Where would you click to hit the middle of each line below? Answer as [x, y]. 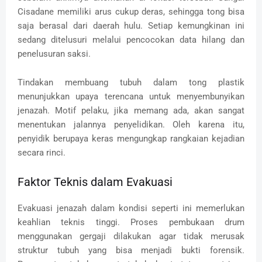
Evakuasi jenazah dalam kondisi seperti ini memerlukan [131, 208]
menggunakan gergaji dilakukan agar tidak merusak [131, 236]
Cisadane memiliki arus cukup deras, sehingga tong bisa [131, 11]
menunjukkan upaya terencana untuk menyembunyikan [131, 96]
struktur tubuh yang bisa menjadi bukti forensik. [131, 250]
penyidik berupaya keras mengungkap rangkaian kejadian [131, 138]
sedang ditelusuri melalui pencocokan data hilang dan [131, 39]
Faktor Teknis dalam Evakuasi [95, 182]
